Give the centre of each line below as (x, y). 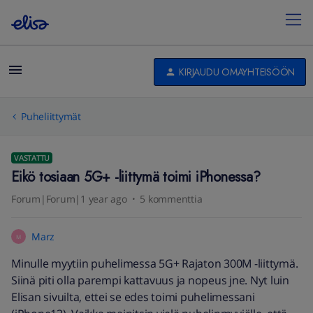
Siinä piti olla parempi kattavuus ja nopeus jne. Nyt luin (150, 280)
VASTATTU (32, 158)
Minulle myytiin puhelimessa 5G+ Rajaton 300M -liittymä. (155, 263)
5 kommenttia (171, 199)
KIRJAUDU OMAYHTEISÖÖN (237, 72)
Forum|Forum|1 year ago (69, 199)
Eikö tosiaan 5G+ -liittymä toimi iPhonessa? (136, 177)
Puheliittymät (51, 116)
